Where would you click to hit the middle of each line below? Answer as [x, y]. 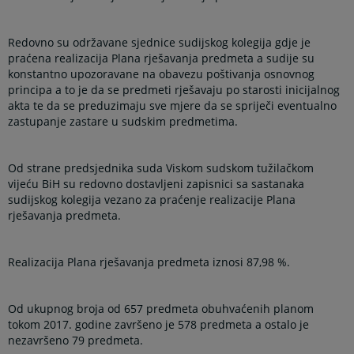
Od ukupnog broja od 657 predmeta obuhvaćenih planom [161, 309]
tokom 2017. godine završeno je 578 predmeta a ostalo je [159, 325]
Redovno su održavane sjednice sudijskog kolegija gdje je [160, 42]
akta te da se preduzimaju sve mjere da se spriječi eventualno [173, 105]
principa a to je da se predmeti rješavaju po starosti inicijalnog [174, 89]
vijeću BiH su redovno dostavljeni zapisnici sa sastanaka [156, 184]
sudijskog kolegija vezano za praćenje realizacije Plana [152, 200]
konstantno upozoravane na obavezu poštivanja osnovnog [162, 73]
